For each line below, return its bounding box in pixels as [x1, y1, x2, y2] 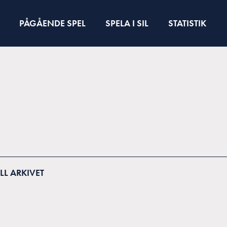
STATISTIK [168, 17, 206, 29]
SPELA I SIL [105, 17, 148, 29]
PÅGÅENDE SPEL [19, 17, 86, 29]
